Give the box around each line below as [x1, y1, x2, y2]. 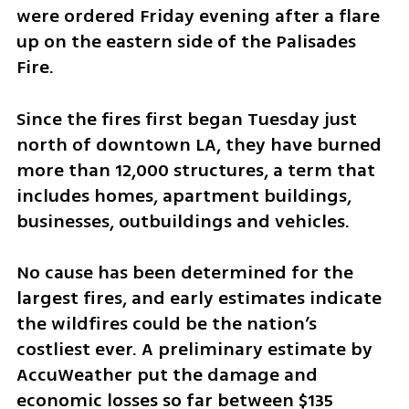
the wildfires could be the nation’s [16, 310, 317, 338]
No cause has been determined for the [16, 259, 353, 287]
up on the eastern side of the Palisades [16, 27, 356, 55]
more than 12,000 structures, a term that [16, 156, 375, 184]
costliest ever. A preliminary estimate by [16, 336, 372, 363]
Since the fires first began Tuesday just [16, 105, 357, 132]
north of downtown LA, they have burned [16, 131, 382, 158]
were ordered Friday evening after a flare [16, 2, 380, 29]
